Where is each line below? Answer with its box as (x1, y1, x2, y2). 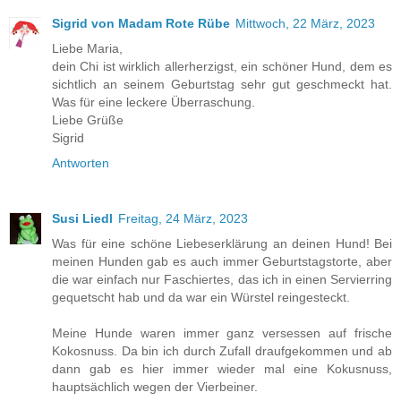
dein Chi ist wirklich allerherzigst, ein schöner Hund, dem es (52, 59, 392, 74)
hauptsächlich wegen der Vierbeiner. (52, 380, 258, 395)
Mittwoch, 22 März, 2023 (235, 16, 375, 31)
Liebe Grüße (52, 113, 124, 128)
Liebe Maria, (52, 41, 123, 56)
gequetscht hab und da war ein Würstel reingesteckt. (52, 290, 350, 305)
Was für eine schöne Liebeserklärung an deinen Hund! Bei (52, 236, 392, 252)
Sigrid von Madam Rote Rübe (52, 16, 230, 31)
